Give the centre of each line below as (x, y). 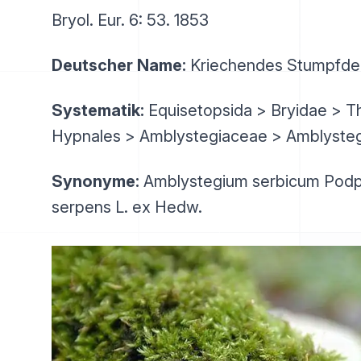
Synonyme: (95, 181)
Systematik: (98, 110)
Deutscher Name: (119, 65)
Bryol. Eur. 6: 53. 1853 (130, 20)
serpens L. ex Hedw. (127, 207)
